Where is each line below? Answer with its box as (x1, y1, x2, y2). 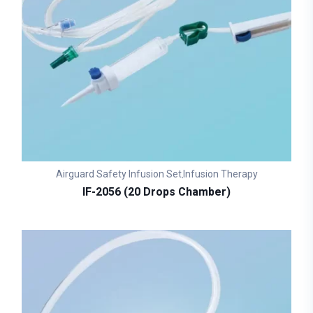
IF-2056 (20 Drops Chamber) (82, 184, 231, 201)
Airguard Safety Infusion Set (55, 168, 182, 180)
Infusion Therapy (182, 168, 258, 180)
